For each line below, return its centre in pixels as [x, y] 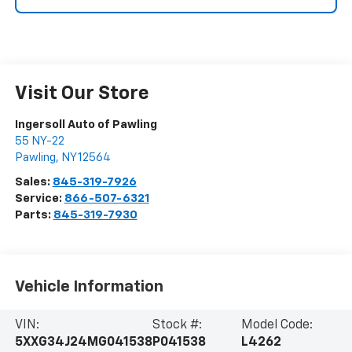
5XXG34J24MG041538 [83, 343]
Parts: [34, 215]
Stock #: [178, 326]
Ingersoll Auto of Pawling [86, 125]
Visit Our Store [82, 94]
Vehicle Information [89, 286]
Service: [39, 199]
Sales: [33, 182]
